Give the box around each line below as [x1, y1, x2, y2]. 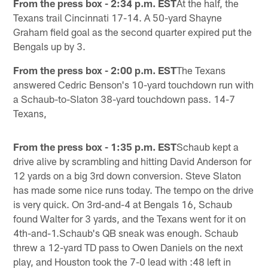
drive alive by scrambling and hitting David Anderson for [13, 154, 252, 167]
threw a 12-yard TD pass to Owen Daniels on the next [13, 240, 243, 253]
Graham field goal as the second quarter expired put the [13, 25, 252, 38]
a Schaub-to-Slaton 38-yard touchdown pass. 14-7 [13, 92, 236, 105]
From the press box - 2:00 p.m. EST [13, 63, 177, 76]
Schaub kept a [176, 140, 239, 153]
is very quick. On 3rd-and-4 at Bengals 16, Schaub [13, 197, 233, 210]
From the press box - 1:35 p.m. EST [13, 140, 177, 153]
